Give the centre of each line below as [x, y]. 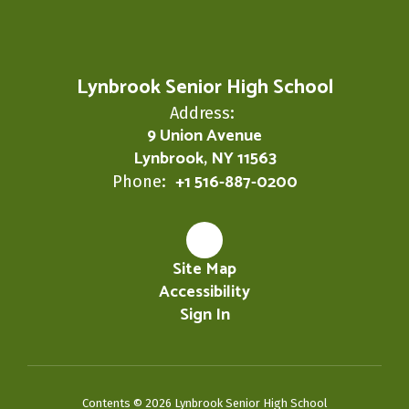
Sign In [204, 315]
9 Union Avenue [204, 136]
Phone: [139, 182]
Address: [202, 113]
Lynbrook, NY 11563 [204, 159]
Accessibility [204, 292]
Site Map [204, 269]
